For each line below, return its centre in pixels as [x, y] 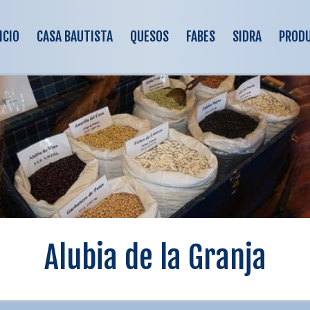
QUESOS [149, 36]
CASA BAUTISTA [75, 36]
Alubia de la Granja [155, 258]
